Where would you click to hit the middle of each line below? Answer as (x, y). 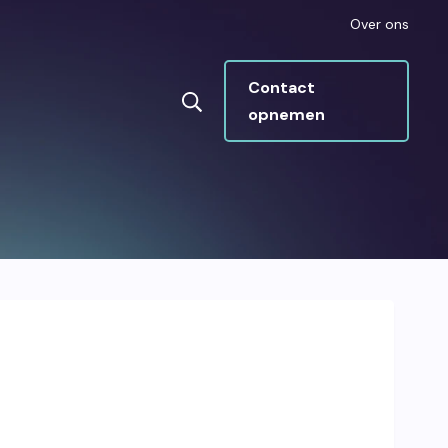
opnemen (287, 114)
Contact (282, 87)
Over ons (380, 24)
